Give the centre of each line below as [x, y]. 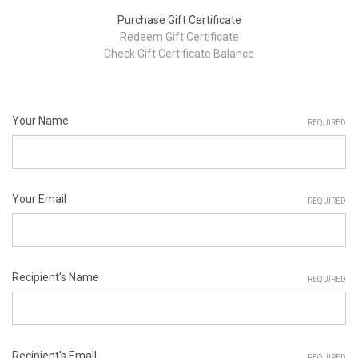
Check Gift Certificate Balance [179, 54]
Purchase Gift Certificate [179, 20]
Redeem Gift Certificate [179, 37]
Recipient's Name [56, 277]
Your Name [40, 121]
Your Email [39, 199]
